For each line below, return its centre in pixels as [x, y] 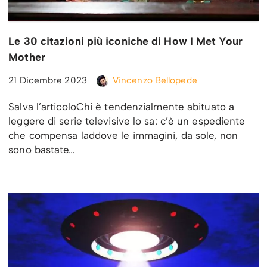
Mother [27, 57]
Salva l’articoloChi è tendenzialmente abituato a [122, 106]
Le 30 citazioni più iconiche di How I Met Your [125, 41]
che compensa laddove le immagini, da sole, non [123, 135]
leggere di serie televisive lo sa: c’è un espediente [127, 121]
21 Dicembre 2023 [48, 80]
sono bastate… [43, 149]
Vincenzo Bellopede [155, 80]
